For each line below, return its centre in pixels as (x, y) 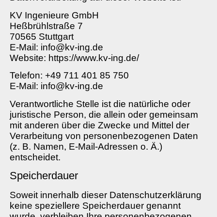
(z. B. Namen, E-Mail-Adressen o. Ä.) (86, 146)
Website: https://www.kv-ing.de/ (74, 58)
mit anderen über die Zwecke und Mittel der (100, 125)
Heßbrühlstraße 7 (46, 26)
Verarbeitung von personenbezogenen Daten (104, 136)
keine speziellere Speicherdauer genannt (95, 205)
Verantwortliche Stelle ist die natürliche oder (100, 104)
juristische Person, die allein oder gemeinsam (104, 114)
